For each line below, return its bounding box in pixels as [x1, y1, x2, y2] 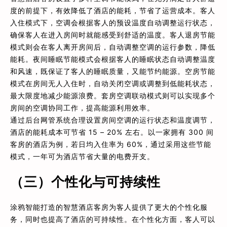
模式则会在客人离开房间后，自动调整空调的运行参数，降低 [10, 42, 215, 51]
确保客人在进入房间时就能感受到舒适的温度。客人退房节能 [10, 30, 215, 39]
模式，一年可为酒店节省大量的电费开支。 [10, 152, 155, 161]
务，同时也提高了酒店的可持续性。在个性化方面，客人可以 [10, 214, 215, 223]
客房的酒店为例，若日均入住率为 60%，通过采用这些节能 [10, 139, 211, 148]
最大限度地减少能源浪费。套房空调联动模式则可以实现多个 [10, 91, 215, 100]
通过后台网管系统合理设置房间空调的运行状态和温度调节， [10, 115, 215, 124]
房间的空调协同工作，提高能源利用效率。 [10, 103, 155, 112]
